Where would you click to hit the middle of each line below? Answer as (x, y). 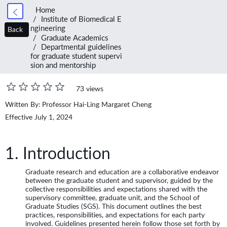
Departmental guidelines (81, 47)
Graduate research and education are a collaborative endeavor (122, 172)
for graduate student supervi (77, 56)
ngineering (48, 28)
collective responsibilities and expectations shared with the (116, 189)
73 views (90, 88)
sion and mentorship (63, 65)
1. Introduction (58, 153)
